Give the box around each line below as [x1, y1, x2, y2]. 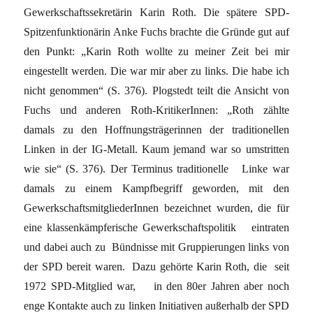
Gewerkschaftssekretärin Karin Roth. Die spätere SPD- [24, 6, 289, 18]
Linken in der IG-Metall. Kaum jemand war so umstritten [24, 143, 289, 155]
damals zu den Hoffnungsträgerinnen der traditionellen [24, 123, 289, 136]
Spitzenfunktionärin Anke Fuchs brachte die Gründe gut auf [24, 25, 289, 38]
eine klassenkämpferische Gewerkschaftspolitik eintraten [24, 221, 289, 233]
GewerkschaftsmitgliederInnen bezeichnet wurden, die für [24, 201, 289, 214]
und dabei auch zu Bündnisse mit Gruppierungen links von [24, 240, 289, 253]
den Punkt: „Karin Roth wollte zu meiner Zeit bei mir [24, 45, 289, 57]
